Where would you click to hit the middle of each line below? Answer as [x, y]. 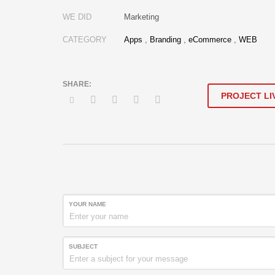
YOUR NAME [87, 204]
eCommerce [210, 40]
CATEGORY [85, 40]
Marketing [141, 17]
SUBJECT [83, 246]
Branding [165, 40]
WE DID [77, 17]
